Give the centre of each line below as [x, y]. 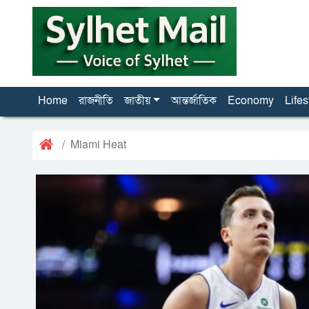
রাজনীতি [96, 101]
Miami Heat [98, 144]
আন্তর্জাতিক [193, 101]
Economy [250, 101]
